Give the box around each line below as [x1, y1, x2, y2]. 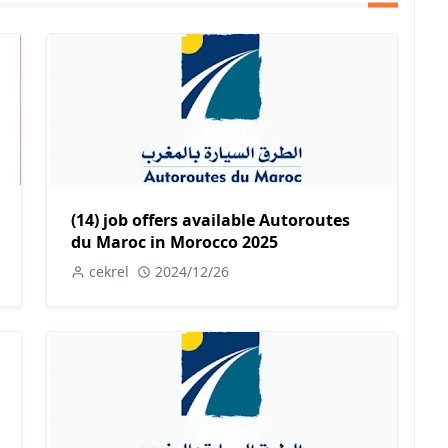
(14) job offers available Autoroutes [71, 208, 350, 231]
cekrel [89, 261, 129, 281]
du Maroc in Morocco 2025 [71, 230, 278, 253]
